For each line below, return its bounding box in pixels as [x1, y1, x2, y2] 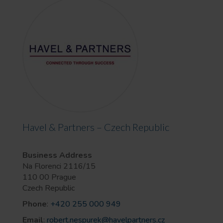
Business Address [22, 150, 92, 161]
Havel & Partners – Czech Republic [22, 121, 169, 133]
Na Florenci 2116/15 [22, 161, 96, 172]
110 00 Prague [22, 172, 76, 183]
